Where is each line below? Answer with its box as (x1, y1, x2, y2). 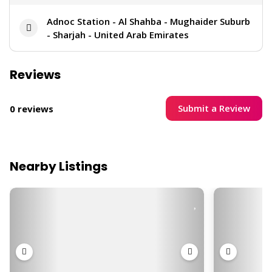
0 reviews (10, 102, 53, 115)
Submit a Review (178, 102, 250, 115)
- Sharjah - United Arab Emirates (47, 29, 189, 41)
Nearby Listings (10, 158, 107, 175)
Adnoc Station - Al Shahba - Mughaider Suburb (47, 15, 250, 28)
